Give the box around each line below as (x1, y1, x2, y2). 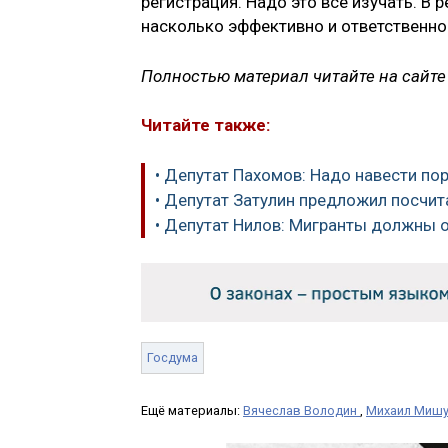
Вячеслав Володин (243, 402, 360, 418)
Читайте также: (141, 115, 270, 136)
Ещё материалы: (141, 402, 243, 418)
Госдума (147, 349, 198, 365)
